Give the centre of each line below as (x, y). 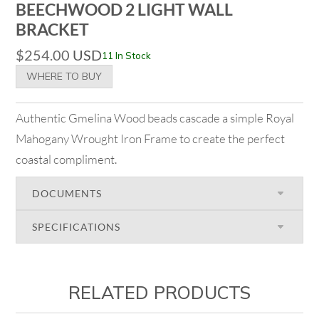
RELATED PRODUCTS (159, 293)
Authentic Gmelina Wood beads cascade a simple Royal (155, 118)
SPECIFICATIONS (77, 227)
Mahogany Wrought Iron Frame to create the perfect (151, 139)
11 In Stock (127, 55)
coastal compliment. (67, 159)
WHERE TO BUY (64, 77)
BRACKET (53, 29)
